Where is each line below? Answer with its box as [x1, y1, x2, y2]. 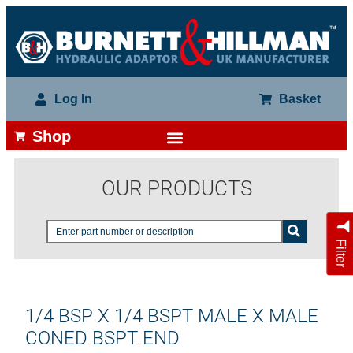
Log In [54, 92, 92, 106]
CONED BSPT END [25, 327, 180, 350]
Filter [334, 236, 348, 268]
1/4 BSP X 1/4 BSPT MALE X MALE [25, 305, 318, 328]
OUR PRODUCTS [101, 176, 252, 201]
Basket [279, 92, 321, 106]
